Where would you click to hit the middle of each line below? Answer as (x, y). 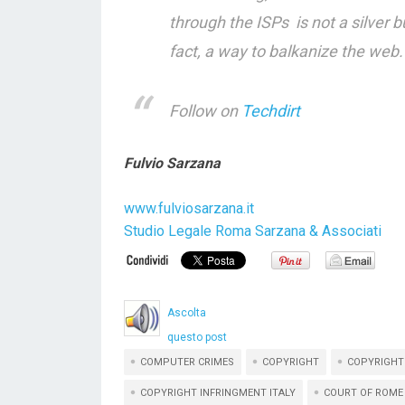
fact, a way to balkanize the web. (286, 51)
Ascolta (187, 313)
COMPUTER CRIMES (187, 362)
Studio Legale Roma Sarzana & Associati (253, 231)
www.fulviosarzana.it (189, 208)
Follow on (205, 110)
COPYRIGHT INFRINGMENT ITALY (218, 393)
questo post (197, 337)
